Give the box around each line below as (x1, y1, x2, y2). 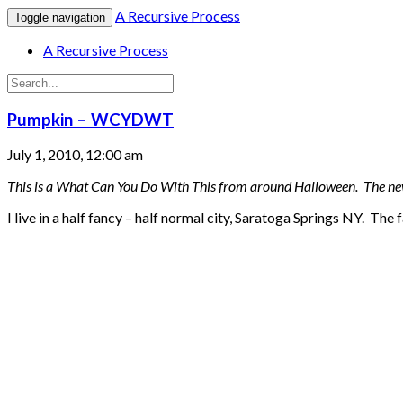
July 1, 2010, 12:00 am (7, 146, 143, 164)
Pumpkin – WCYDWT (7, 109, 174, 130)
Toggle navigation (14, 11, 105, 24)
